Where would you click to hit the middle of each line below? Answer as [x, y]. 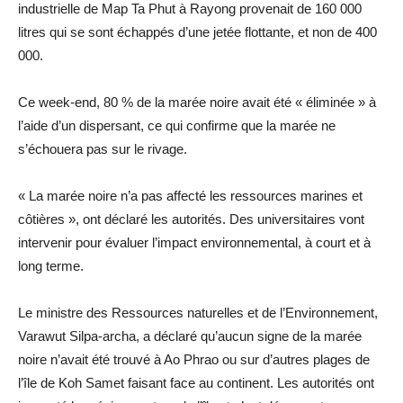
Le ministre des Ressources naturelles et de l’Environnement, [198, 313]
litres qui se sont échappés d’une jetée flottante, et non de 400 [197, 32]
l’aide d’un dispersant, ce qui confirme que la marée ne [177, 126]
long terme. [51, 266]
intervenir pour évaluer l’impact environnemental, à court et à [194, 243]
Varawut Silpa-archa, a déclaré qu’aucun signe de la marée [190, 336]
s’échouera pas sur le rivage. [103, 149]
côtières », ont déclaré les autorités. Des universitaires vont [191, 219]
